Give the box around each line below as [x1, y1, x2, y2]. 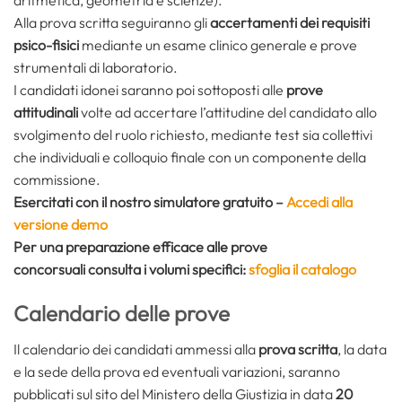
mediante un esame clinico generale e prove [79, 35, 357, 54]
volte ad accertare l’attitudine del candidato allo [78, 102, 377, 121]
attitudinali [13, 102, 78, 121]
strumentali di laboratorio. [13, 57, 178, 76]
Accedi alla [286, 192, 353, 211]
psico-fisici [13, 35, 79, 54]
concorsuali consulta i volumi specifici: [13, 259, 249, 278]
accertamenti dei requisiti [210, 13, 370, 31]
